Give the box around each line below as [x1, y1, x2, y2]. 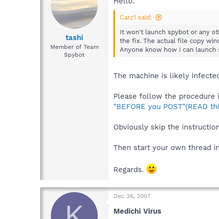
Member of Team [50, 43, 99, 50]
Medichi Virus [113, 207, 161, 216]
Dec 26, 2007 [113, 193, 151, 200]
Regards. [113, 165, 146, 175]
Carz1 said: [120, 13, 152, 21]
